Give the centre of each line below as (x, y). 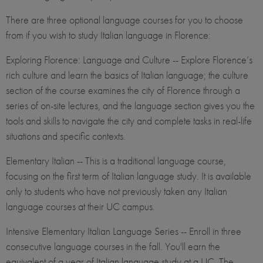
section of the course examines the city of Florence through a (123, 90)
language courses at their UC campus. (80, 207)
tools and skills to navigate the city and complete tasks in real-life (129, 121)
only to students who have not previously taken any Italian (117, 191)
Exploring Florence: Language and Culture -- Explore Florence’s (129, 60)
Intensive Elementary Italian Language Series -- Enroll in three (124, 231)
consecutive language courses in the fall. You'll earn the (113, 247)
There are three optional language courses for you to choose (124, 20)
